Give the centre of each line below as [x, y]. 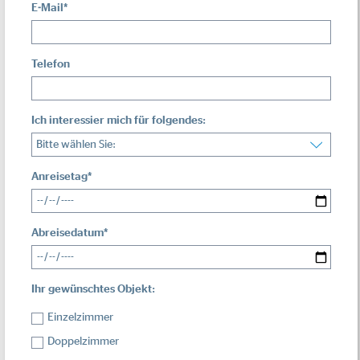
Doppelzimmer [83, 342]
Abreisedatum [67, 233]
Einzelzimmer [80, 318]
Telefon [51, 65]
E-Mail [47, 8]
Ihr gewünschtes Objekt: [93, 290]
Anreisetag [59, 177]
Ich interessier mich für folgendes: [119, 121]
